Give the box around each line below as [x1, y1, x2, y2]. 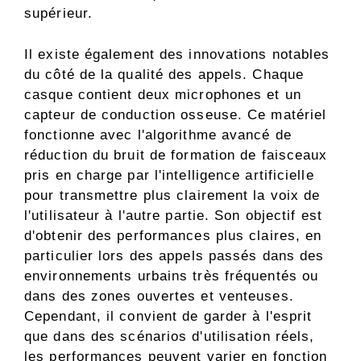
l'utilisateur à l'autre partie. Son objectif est [24, 207, 322, 223]
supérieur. [24, 6, 93, 22]
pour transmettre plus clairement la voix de [24, 187, 321, 203]
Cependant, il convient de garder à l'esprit [24, 308, 313, 324]
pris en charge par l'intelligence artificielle [24, 167, 314, 183]
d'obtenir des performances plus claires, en [24, 227, 322, 243]
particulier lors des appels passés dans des [24, 247, 325, 263]
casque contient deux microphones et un [24, 86, 301, 102]
